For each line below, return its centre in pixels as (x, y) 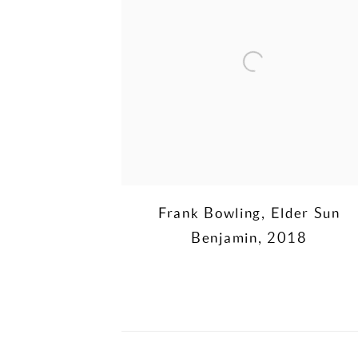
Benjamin (225, 237)
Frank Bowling (210, 213)
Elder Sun (305, 213)
